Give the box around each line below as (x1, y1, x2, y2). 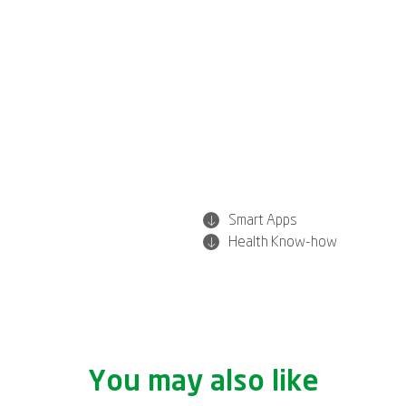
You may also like (87, 368, 319, 396)
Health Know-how (228, 235, 337, 249)
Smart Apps (228, 213, 297, 227)
